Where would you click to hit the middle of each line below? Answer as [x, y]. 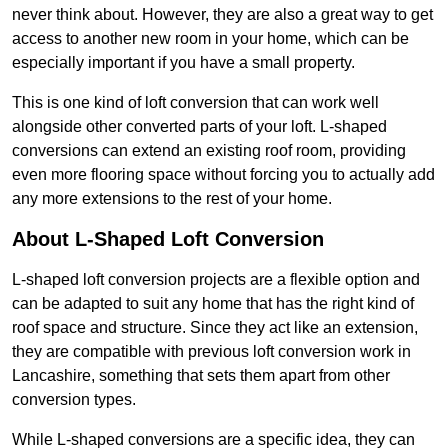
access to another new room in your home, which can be [210, 39]
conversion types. [74, 400]
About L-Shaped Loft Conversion [168, 239]
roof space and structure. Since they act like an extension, [215, 328]
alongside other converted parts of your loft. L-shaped [199, 127]
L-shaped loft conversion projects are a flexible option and [216, 280]
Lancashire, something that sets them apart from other [201, 376]
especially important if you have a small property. [183, 63]
